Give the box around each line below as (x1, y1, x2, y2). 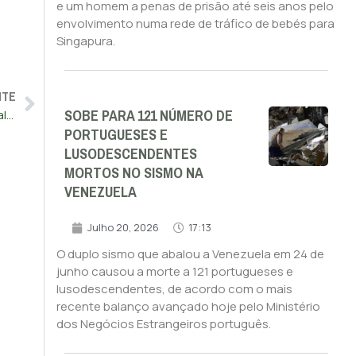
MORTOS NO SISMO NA (64, 160, 203, 188)
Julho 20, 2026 (87, 220, 159, 235)
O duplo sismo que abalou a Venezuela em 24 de (56, 246, 324, 263)
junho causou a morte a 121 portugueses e (56, 263, 293, 281)
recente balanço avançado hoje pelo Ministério (56, 298, 320, 315)
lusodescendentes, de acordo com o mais (56, 281, 292, 298)
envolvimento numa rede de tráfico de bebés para (56, 15, 335, 33)
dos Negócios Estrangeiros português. (56, 315, 271, 333)
